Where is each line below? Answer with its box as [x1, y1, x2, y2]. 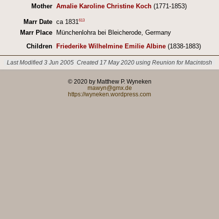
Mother [31, 2, 52, 10]
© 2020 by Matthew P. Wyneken [67, 78, 152, 85]
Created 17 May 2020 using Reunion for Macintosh [77, 59, 213, 66]
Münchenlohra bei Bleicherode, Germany [56, 28, 171, 36]
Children [26, 43, 52, 50]
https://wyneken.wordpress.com [68, 90, 151, 97]
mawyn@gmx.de [87, 84, 132, 91]
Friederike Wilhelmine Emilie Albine [56, 43, 166, 50]
